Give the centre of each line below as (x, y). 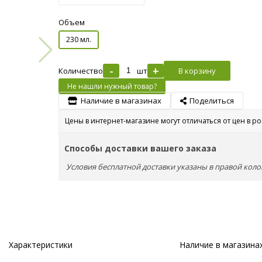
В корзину (197, 70)
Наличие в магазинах (121, 100)
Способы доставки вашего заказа (140, 148)
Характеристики (40, 244)
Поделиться (212, 100)
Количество (81, 70)
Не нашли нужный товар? (112, 86)
